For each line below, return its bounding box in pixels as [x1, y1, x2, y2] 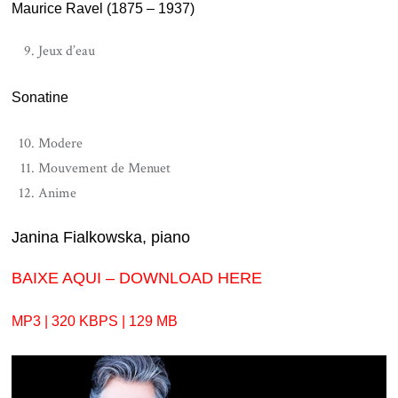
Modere [38, 134, 84, 153]
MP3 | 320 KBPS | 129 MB [12, 314, 179, 329]
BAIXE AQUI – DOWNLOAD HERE [12, 269, 263, 287]
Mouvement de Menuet [38, 159, 171, 178]
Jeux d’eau [38, 42, 96, 60]
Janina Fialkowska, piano [12, 228, 191, 246]
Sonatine [12, 90, 69, 105]
